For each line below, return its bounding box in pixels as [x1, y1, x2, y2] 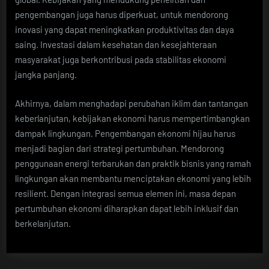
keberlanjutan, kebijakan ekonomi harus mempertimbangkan [15, 112, 250, 124]
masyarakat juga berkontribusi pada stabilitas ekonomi [15, 54, 226, 65]
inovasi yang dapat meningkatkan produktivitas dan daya [15, 24, 234, 35]
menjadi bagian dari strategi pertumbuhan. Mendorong [15, 142, 224, 154]
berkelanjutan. [15, 217, 71, 229]
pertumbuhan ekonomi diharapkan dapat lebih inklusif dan [15, 202, 238, 214]
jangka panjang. [15, 69, 77, 80]
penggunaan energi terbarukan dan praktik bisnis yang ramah [15, 157, 251, 169]
